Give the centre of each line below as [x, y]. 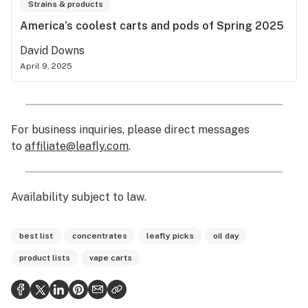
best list [36, 235]
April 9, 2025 [46, 66]
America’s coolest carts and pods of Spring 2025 [152, 25]
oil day [226, 235]
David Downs [52, 50]
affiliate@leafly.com [77, 146]
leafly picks [170, 235]
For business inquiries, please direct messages [130, 129]
